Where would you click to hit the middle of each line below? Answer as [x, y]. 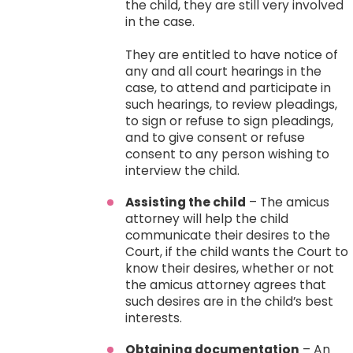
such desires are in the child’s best [230, 302]
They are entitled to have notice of [232, 55]
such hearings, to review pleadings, [232, 105]
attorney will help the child [207, 219]
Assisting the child [186, 203]
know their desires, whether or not [230, 269]
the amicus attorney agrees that [226, 285]
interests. [154, 318]
